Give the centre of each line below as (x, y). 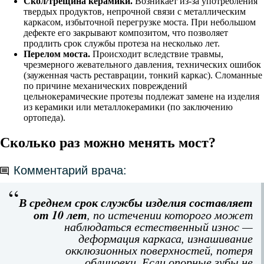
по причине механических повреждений (105, 86)
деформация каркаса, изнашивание (166, 238)
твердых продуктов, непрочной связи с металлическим (135, 12)
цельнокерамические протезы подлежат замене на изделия (141, 97)
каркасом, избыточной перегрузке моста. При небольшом (140, 22)
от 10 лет (60, 215)
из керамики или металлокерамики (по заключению (128, 107)
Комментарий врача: (70, 171)
